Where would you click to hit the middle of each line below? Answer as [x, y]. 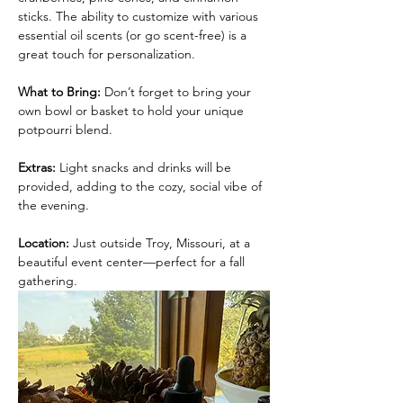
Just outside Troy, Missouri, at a [161, 242]
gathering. [48, 280]
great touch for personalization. [107, 54]
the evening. [54, 205]
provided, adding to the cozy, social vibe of [142, 186]
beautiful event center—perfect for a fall [133, 261]
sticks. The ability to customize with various [140, 16]
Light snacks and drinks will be [147, 167]
